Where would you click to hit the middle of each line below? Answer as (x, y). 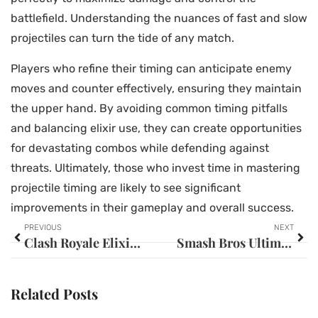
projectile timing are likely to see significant (126, 187)
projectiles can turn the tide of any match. (122, 38)
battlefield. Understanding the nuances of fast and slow (159, 18)
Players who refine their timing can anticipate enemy (151, 68)
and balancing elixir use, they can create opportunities (156, 128)
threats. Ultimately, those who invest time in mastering (155, 168)
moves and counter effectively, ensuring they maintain (156, 88)
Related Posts (54, 294)
